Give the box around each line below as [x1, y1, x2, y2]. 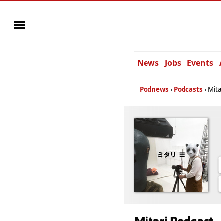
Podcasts [174, 85, 203, 94]
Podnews [140, 85, 169, 94]
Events [187, 57, 213, 68]
